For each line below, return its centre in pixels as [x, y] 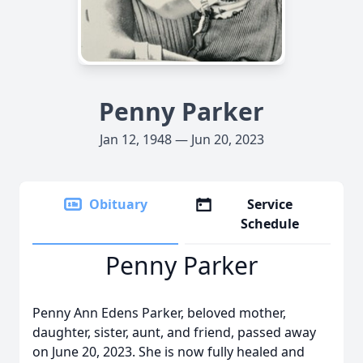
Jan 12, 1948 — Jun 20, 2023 [181, 139]
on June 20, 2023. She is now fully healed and [169, 352]
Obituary [118, 204]
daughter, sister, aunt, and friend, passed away [174, 332]
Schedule [270, 224]
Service [270, 204]
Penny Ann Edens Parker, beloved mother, [159, 313]
